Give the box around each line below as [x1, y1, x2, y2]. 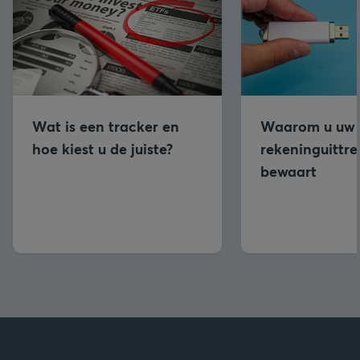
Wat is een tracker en [32, 116, 179, 136]
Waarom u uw [260, 116, 355, 136]
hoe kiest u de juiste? [32, 138, 173, 158]
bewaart [260, 161, 317, 181]
